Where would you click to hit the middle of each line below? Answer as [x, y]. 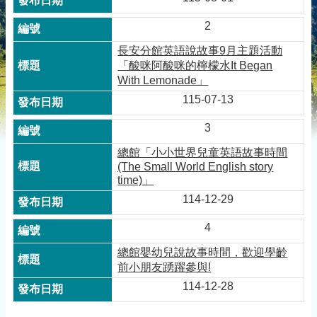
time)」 [136, 180]
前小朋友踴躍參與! [165, 267]
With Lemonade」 [163, 80]
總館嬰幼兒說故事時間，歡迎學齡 [203, 252]
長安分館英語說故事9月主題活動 [200, 50]
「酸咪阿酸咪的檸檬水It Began [195, 65]
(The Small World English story [196, 166]
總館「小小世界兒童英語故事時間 [203, 152]
